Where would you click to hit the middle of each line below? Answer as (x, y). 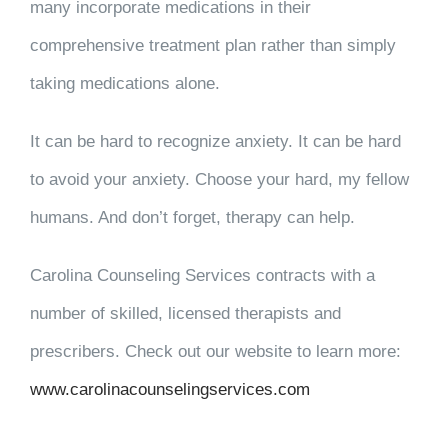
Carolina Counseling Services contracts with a (202, 275)
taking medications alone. (132, 83)
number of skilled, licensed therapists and (185, 313)
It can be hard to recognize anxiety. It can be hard (215, 141)
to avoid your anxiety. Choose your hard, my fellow (219, 179)
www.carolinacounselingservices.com (169, 389)
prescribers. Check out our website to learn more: (215, 351)
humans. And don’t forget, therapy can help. (194, 217)
